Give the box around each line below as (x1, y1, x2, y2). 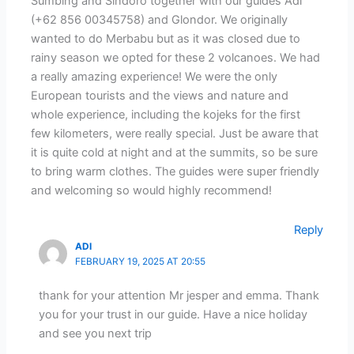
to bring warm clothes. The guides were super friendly (31, 164, 320, 179)
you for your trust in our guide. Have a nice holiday (38, 307, 307, 322)
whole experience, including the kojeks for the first (31, 107, 301, 122)
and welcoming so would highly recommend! (31, 183, 273, 198)
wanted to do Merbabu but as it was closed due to (31, 32, 301, 47)
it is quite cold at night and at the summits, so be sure (31, 145, 318, 160)
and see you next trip (38, 326, 152, 341)
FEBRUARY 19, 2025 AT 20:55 (74, 255, 205, 267)
